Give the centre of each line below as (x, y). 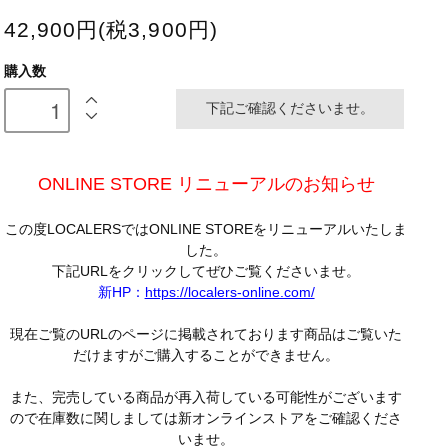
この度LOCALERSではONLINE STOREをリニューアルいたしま (206, 229)
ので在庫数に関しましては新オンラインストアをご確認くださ (206, 418)
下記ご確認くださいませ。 (290, 108)
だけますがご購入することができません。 (206, 355)
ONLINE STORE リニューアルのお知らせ (206, 184)
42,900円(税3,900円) (110, 29)
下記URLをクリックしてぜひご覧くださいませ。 (206, 271)
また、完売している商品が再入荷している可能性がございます (206, 397)
